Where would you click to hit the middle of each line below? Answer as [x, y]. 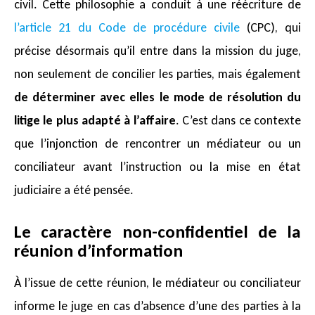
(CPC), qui [270, 28]
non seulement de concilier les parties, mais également [157, 74]
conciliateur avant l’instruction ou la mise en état [157, 167]
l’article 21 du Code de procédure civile [127, 28]
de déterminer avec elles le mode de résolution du [157, 97]
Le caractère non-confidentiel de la [157, 231]
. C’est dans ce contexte [238, 121]
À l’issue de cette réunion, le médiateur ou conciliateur [157, 283]
